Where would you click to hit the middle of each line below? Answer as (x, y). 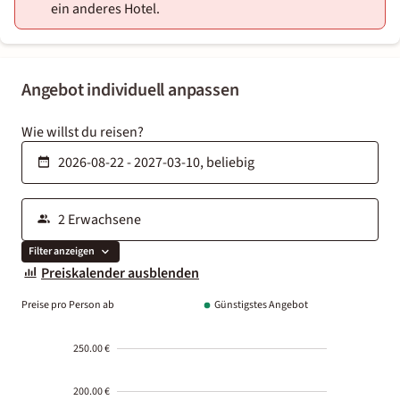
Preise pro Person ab (68, 304)
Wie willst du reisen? (83, 132)
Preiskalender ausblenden (120, 273)
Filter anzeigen (62, 252)
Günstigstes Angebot (261, 304)
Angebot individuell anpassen (130, 90)
